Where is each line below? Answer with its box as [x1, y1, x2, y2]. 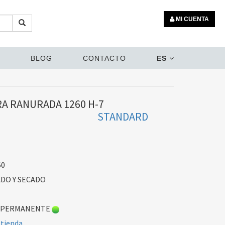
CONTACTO [82, 54, 126, 62]
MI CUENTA [174, 16, 209, 23]
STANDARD [97, 109, 148, 124]
